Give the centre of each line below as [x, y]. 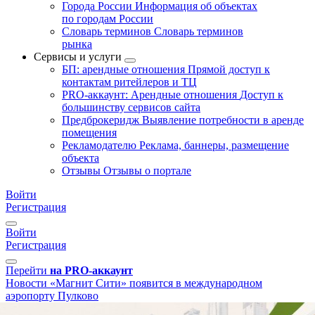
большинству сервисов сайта [131, 107]
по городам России [108, 19]
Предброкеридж [102, 120]
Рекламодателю [101, 145]
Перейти [26, 270]
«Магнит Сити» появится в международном [156, 283]
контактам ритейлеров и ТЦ [129, 82]
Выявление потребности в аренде [223, 120]
